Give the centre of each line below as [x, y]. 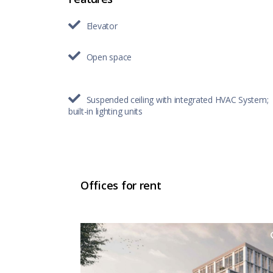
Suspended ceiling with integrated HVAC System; [177, 99]
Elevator [102, 26]
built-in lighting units [105, 111]
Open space [109, 57]
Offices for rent [121, 185]
